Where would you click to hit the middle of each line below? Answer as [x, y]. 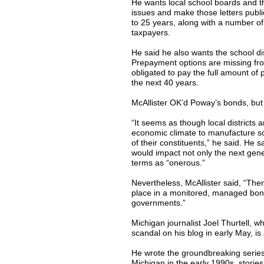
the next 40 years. [165, 82]
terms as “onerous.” [168, 163]
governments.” [159, 203]
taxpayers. [151, 32]
